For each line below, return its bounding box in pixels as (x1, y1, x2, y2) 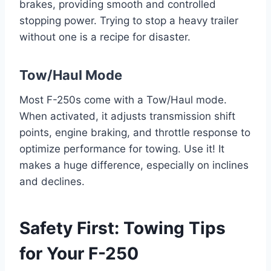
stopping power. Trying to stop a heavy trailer (19, 14, 238, 27)
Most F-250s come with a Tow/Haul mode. (19, 93, 227, 106)
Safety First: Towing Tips (19, 217, 226, 238)
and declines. (19, 175, 85, 188)
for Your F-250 (19, 243, 139, 264)
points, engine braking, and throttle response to (19, 126, 250, 139)
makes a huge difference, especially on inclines (19, 158, 249, 171)
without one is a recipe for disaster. (19, 30, 191, 43)
